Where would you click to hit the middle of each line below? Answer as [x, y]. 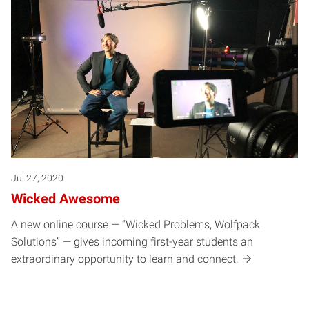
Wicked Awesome [66, 198]
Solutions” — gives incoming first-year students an [132, 241]
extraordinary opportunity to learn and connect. [125, 259]
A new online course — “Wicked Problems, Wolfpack [136, 224]
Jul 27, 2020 [37, 178]
